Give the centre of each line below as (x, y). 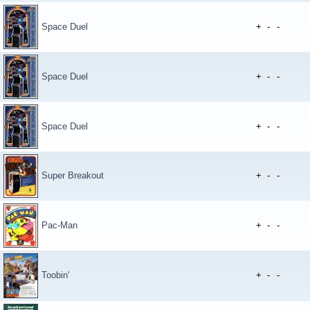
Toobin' (55, 275)
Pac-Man (60, 225)
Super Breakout (73, 175)
